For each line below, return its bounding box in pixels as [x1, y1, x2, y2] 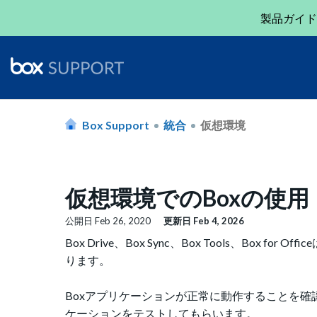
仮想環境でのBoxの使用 [65, 184, 309, 212]
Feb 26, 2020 [95, 215, 151, 227]
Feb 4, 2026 [193, 215, 244, 227]
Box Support [82, 117, 149, 132]
